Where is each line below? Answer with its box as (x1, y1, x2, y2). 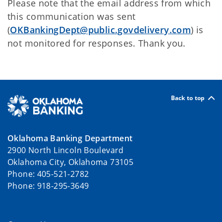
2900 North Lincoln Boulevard (7, 144, 124, 156)
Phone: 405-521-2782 (7, 168, 89, 179)
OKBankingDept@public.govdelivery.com (10, 24, 191, 36)
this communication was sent (7, 10, 136, 22)
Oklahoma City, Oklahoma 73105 (7, 156, 134, 167)
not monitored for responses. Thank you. (7, 37, 186, 49)
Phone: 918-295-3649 (7, 180, 89, 191)
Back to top (170, 93, 205, 102)
